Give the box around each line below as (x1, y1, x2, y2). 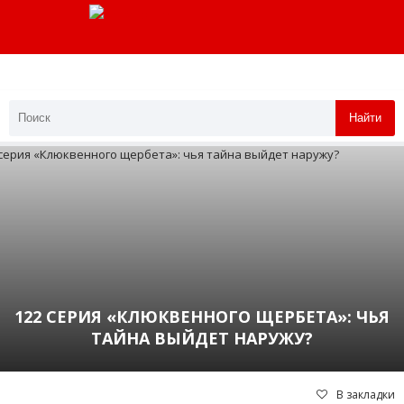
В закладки (336, 386, 395, 402)
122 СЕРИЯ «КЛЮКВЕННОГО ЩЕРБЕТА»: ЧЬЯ (14, 305, 390, 327)
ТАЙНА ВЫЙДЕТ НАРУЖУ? (91, 326, 313, 349)
